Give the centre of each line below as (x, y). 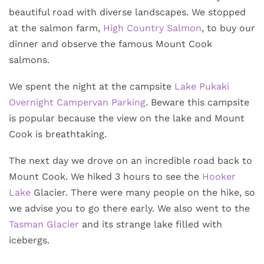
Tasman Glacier (44, 224)
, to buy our (228, 28)
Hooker (219, 176)
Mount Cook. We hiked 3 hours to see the (105, 176)
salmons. (29, 60)
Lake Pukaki (202, 86)
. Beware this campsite (197, 102)
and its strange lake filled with (151, 224)
